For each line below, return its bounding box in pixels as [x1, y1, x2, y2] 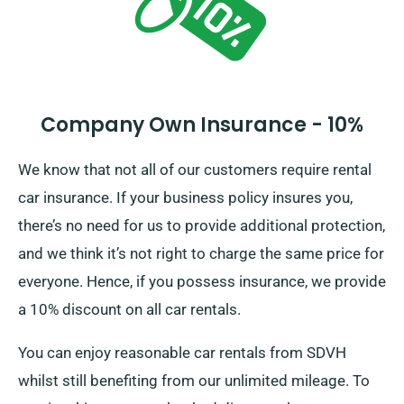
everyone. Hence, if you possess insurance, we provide [18, 272, 386, 291]
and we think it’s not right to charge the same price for [18, 244, 384, 263]
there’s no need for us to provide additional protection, [18, 216, 385, 235]
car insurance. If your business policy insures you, [18, 188, 353, 207]
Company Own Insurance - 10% [41, 111, 363, 140]
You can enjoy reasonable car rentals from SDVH [18, 344, 346, 363]
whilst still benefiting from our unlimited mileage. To [18, 372, 370, 390]
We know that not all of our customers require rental [18, 161, 372, 179]
